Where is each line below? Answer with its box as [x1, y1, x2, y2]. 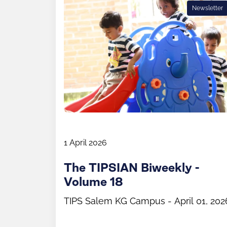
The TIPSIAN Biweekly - [64, 162, 199, 174]
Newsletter [192, 4, 223, 12]
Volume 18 [64, 176, 123, 188]
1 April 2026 [64, 137, 107, 147]
